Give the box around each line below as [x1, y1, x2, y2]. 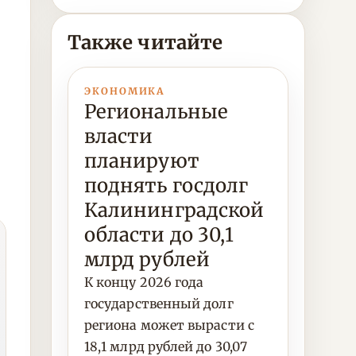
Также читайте [68, 30, 223, 55]
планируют [84, 149, 199, 173]
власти [84, 124, 153, 149]
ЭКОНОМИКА [84, 85, 165, 97]
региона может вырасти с [84, 317, 254, 333]
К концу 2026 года [84, 274, 204, 290]
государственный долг [84, 296, 234, 311]
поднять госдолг [84, 173, 249, 198]
